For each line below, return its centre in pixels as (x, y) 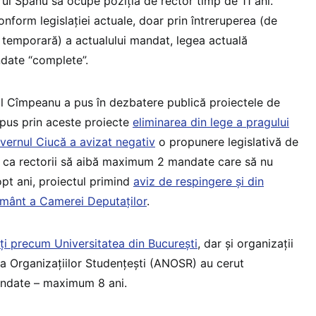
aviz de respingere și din (199, 181)
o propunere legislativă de (227, 141)
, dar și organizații (245, 243)
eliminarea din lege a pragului (211, 122)
